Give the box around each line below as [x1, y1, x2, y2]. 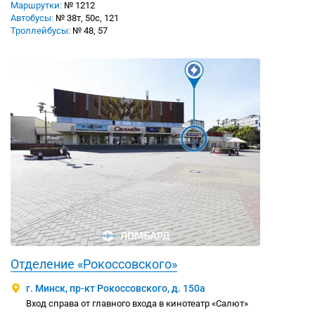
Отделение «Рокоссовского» [11, 257, 177, 272]
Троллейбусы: [11, 25, 70, 37]
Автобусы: [11, 13, 53, 24]
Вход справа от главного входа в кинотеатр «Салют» [26, 298, 248, 309]
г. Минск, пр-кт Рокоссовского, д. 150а [26, 283, 205, 295]
